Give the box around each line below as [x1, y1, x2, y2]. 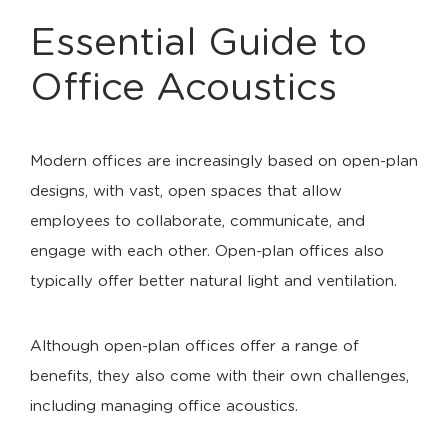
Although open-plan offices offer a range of [30, 339, 359, 354]
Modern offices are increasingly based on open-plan [30, 154, 418, 169]
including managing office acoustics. [30, 399, 298, 414]
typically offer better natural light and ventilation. [30, 274, 397, 289]
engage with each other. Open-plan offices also [30, 244, 384, 259]
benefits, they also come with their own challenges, [30, 369, 409, 384]
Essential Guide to [30, 25, 367, 63]
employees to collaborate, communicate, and [30, 214, 365, 229]
